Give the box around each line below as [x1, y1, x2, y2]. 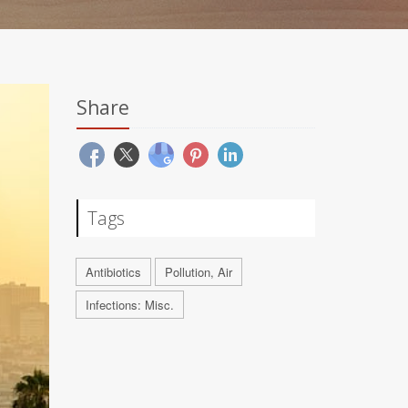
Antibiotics [85, 263, 141, 280]
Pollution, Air [164, 263, 232, 280]
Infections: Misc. [85, 296, 174, 313]
